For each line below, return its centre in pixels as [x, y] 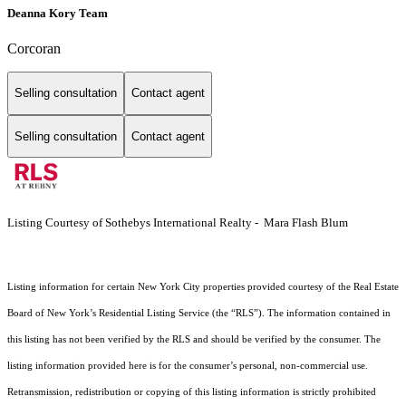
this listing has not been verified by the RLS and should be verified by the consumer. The [194, 340]
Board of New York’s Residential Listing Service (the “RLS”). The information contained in [199, 314]
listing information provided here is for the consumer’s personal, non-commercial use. [188, 366]
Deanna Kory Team [58, 13]
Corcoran [34, 49]
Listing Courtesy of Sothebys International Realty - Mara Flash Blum [178, 223]
